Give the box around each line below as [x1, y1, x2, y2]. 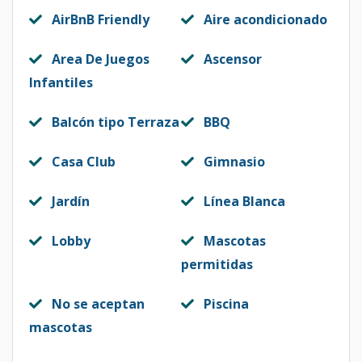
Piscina [204, 295, 249, 313]
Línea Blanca [204, 192, 285, 210]
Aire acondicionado [204, 11, 327, 28]
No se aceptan [52, 295, 145, 313]
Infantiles [29, 74, 93, 91]
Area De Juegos [52, 50, 149, 68]
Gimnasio [204, 153, 265, 170]
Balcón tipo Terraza [52, 113, 179, 131]
